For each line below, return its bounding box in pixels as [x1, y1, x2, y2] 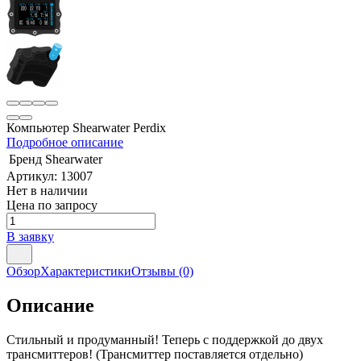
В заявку [6, 229, 54, 243]
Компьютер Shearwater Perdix [6, 120, 166, 135]
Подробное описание [6, 135, 123, 149]
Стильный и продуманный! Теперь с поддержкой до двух [6, 332, 323, 346]
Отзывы [131, 263, 176, 278]
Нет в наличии [6, 183, 88, 197]
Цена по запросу [6, 197, 98, 212]
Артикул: [6, 168, 60, 183]
